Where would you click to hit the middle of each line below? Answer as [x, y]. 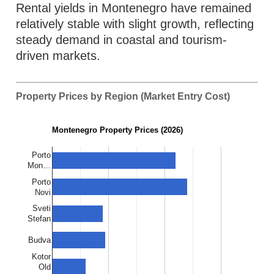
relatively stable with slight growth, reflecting [135, 24]
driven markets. [58, 56]
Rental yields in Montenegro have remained [134, 8]
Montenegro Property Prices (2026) [118, 130]
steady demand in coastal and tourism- [122, 40]
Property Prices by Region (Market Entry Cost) [123, 96]
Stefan [39, 219]
